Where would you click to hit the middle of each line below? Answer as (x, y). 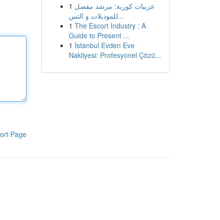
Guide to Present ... (99, 35)
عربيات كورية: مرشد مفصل (114, 6)
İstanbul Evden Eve (104, 45)
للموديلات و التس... (121, 16)
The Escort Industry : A (110, 26)
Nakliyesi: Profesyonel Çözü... (115, 55)
